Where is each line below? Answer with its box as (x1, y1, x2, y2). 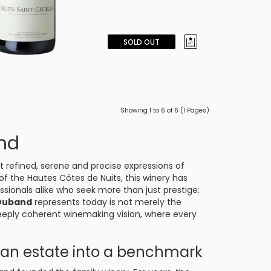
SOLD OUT (123, 37, 160, 47)
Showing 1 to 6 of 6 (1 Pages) (120, 106, 209, 115)
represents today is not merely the (32, 196, 181, 208)
